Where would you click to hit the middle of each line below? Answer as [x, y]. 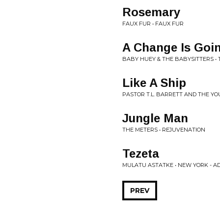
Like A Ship [154, 83]
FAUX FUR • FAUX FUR [153, 24]
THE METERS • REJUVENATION [164, 130]
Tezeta [141, 153]
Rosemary [151, 12]
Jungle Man [155, 118]
